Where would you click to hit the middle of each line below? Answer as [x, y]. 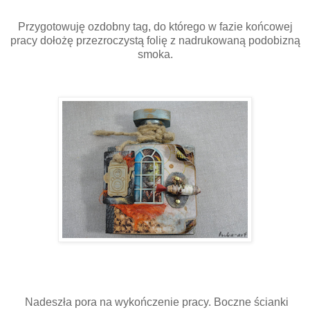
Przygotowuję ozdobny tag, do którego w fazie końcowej [155, 26]
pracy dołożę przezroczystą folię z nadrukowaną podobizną [155, 40]
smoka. [155, 54]
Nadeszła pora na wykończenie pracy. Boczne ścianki [155, 302]
